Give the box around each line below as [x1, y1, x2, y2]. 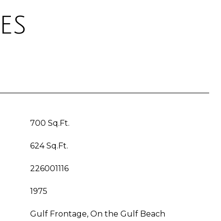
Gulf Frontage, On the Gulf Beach [30, 209, 165, 219]
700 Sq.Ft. [30, 118, 70, 128]
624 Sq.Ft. [30, 141, 68, 150]
